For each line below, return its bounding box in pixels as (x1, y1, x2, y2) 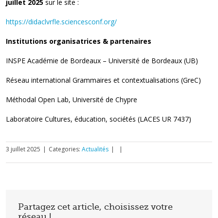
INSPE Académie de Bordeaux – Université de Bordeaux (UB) (6, 55, 198, 65)
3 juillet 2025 (6, 145, 40, 153)
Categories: (49, 145, 82, 153)
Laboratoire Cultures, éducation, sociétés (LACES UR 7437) (6, 114, 191, 124)
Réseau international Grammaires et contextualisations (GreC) (6, 75, 201, 85)
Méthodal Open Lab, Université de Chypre (6, 94, 137, 104)
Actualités (82, 145, 109, 153)
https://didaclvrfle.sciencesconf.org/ (6, 17, 117, 26)
